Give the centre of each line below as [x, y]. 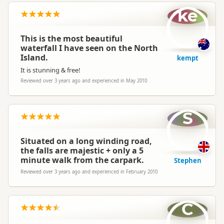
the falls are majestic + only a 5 [82, 150]
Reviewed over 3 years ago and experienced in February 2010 [89, 172]
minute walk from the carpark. [82, 160]
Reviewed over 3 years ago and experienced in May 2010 [84, 81]
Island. [34, 57]
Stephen [187, 160]
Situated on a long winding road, [86, 141]
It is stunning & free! [50, 70]
